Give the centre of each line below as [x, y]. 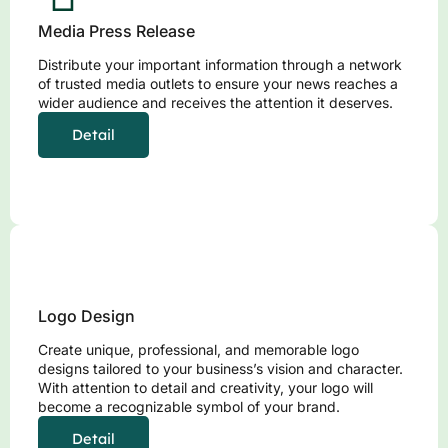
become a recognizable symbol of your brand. [189, 407]
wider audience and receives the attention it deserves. [215, 103]
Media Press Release [116, 31]
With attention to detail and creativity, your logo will [205, 388]
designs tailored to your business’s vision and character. [220, 369]
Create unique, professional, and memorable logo [198, 350]
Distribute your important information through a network [220, 65]
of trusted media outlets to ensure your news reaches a [218, 84]
